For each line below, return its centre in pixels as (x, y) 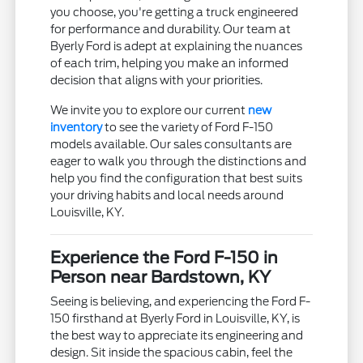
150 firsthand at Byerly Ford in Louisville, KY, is (175, 319)
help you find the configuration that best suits (177, 179)
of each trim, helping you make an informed (170, 64)
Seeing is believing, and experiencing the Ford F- (181, 302)
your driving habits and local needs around (167, 196)
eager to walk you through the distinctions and (179, 162)
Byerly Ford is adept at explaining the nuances (177, 47)
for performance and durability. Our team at (171, 30)
